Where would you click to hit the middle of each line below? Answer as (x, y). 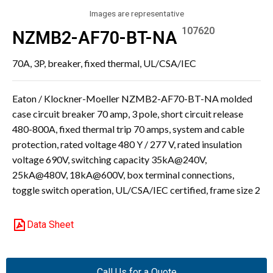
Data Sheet (50, 225)
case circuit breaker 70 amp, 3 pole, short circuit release (128, 114)
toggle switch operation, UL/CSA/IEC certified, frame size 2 (136, 190)
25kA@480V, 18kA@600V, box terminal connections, (123, 175)
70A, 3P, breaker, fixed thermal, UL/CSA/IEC (104, 63)
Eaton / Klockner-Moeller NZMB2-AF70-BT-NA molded (132, 98)
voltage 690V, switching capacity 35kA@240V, (109, 159)
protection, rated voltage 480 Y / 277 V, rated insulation (127, 144)
